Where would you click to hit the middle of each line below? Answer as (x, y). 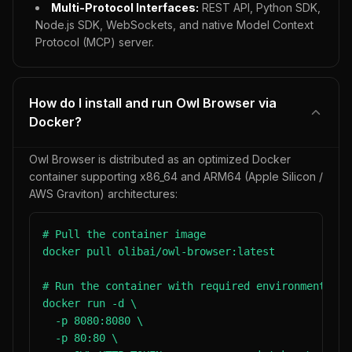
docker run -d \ (90, 303)
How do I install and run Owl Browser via (153, 103)
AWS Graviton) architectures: (103, 194)
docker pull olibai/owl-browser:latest (159, 251)
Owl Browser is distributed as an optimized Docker (160, 159)
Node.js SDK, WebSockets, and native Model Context (174, 25)
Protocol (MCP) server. (95, 42)
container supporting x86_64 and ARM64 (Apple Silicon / (176, 176)
